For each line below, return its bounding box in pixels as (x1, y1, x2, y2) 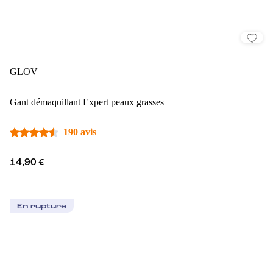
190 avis (63, 127, 96, 138)
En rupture (17, 203, 66, 211)
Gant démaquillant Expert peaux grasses (10, 97, 164, 108)
